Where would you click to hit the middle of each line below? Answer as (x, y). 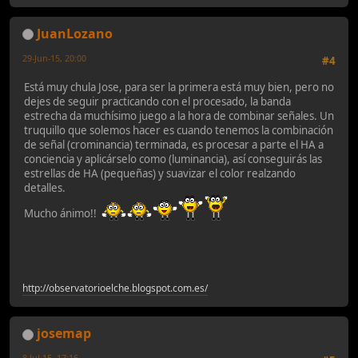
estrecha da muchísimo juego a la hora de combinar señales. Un (179, 115)
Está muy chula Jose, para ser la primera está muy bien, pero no (179, 87)
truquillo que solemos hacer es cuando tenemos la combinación (179, 130)
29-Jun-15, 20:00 (54, 58)
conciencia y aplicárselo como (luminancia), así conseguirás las (173, 159)
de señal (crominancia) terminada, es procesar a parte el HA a (174, 144)
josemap (64, 334)
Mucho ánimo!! (63, 213)
